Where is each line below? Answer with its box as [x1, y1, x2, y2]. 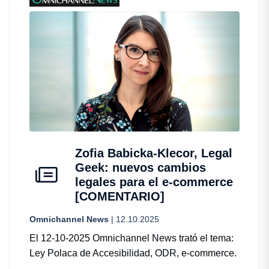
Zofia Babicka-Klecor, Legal [75, 146, 232, 160]
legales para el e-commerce [75, 175, 233, 189]
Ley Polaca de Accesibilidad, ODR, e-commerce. [29, 247, 237, 258]
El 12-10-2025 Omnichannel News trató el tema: [29, 232, 234, 243]
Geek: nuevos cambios [75, 160, 206, 174]
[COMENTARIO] [75, 189, 165, 203]
